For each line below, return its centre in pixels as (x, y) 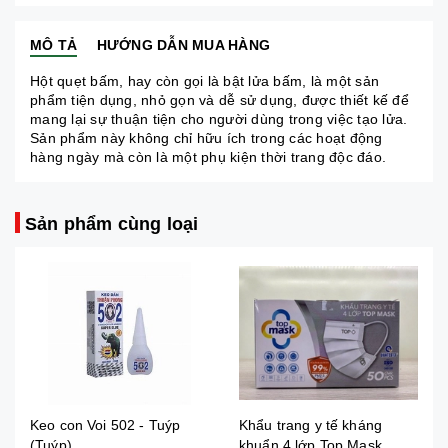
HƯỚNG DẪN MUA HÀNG (183, 45)
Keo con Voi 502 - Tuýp (105, 424)
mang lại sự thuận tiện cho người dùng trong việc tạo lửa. (219, 119)
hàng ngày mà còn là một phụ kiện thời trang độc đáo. (208, 157)
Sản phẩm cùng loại (112, 224)
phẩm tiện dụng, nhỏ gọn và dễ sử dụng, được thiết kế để (219, 100)
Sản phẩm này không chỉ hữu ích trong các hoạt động (206, 138)
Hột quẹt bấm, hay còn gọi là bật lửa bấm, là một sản (204, 81)
